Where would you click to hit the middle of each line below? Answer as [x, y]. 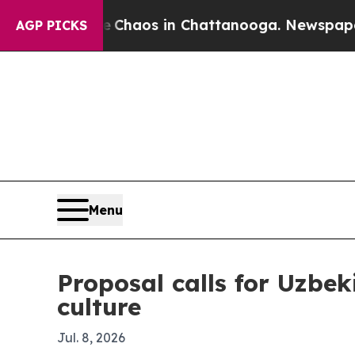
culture [99, 307]
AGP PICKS [52, 25]
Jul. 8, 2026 [91, 338]
